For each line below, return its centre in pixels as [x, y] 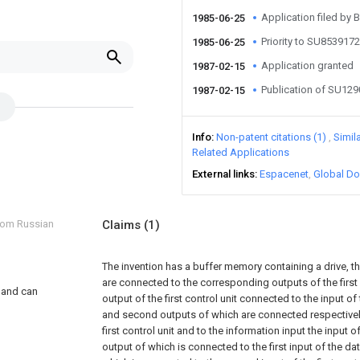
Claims [123, 225]
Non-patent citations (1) [271, 137]
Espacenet [284, 174]
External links [223, 174]
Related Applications [241, 152]
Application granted [307, 65]
